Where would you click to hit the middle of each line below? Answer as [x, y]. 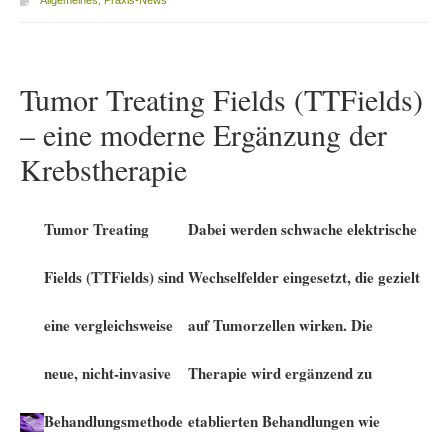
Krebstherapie [103, 168]
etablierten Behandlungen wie [283, 420]
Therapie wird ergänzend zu [279, 372]
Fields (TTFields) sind [113, 276]
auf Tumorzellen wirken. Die [280, 324]
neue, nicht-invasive [107, 372]
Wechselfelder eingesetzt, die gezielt [303, 276]
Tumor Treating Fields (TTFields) [221, 98]
